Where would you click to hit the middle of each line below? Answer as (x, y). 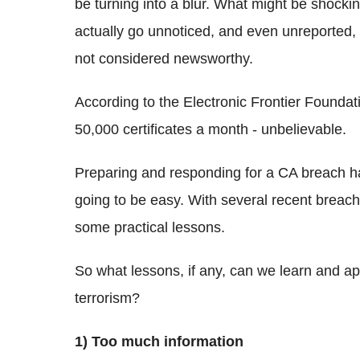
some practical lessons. (150, 227)
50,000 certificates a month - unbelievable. (211, 129)
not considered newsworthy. (164, 58)
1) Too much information (159, 341)
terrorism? (107, 298)
